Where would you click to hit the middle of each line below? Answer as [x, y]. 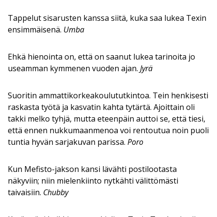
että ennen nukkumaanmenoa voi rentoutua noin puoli [108, 130]
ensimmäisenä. [36, 29]
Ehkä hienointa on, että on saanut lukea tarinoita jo [101, 56]
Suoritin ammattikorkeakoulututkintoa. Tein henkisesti [108, 95]
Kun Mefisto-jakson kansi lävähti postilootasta [92, 169]
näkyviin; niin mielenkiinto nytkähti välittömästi [93, 180]
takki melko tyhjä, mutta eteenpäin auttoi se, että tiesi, [107, 118]
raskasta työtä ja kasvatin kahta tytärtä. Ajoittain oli [101, 107]
